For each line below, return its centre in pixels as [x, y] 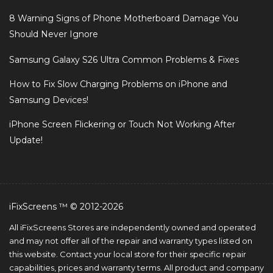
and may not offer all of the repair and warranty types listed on [131, 241]
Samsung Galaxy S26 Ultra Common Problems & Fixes [124, 60]
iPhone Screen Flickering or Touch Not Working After [122, 125]
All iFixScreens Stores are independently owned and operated [133, 228]
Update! [26, 140]
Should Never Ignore [54, 34]
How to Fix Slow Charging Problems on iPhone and [118, 84]
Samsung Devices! [49, 100]
